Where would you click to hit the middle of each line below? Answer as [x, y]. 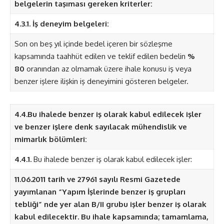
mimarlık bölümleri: [50, 139]
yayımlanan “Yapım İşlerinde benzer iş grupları [100, 192]
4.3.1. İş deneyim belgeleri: [61, 24]
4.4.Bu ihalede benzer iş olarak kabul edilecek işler [108, 114]
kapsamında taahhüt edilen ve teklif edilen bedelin [101, 56]
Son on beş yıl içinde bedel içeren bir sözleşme [93, 44]
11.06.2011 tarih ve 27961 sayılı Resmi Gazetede [97, 179]
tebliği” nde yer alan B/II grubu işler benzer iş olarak [110, 204]
